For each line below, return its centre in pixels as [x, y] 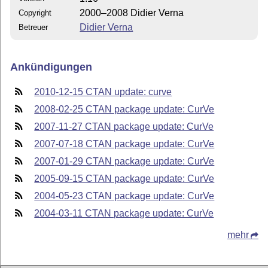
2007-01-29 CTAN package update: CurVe [124, 161]
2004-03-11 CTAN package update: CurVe [124, 213]
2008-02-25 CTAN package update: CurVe [124, 109]
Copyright [35, 13]
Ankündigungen [51, 67]
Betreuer [33, 27]
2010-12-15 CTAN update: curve [103, 92]
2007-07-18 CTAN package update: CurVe [124, 144]
